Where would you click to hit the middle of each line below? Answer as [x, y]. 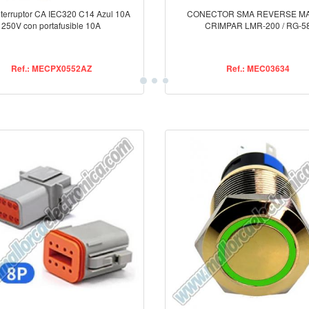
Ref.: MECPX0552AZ [51, 69]
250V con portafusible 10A [51, 26]
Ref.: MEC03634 [258, 69]
